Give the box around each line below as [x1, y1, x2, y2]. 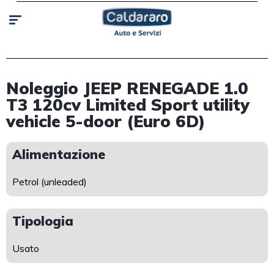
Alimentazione [12, 146, 105, 162]
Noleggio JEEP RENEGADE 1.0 [6, 78, 248, 98]
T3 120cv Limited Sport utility [6, 94, 250, 115]
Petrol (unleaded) [12, 176, 87, 188]
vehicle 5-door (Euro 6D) [6, 111, 206, 131]
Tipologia [12, 213, 73, 229]
